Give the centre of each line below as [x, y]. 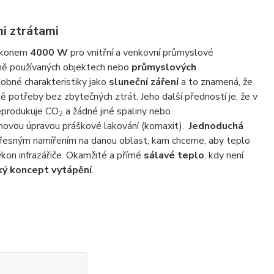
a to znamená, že [215, 82]
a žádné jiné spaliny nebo [117, 112]
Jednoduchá [216, 126]
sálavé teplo [174, 156]
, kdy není [224, 156]
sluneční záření [143, 82]
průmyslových [164, 68]
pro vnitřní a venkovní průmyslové [140, 53]
